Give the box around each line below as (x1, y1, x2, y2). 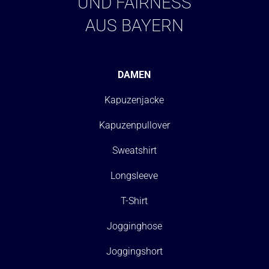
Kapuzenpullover (98, 119, 170, 131)
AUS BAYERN (85, 15, 184, 35)
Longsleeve (110, 169, 159, 181)
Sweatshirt (112, 144, 157, 156)
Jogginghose (106, 220, 162, 232)
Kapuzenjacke (104, 94, 165, 106)
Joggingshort (106, 245, 163, 257)
